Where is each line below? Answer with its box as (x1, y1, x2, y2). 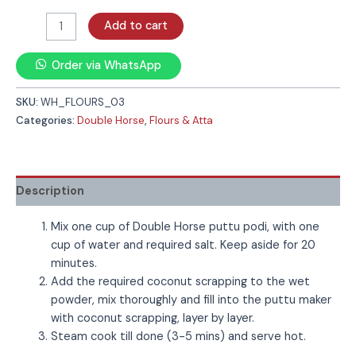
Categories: (16, 114, 77, 128)
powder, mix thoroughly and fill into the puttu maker (50, 292, 331, 308)
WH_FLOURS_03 (41, 95, 125, 110)
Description (16, 183, 84, 199)
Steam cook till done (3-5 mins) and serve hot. (50, 328, 306, 344)
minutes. (50, 255, 97, 271)
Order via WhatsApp (51, 57, 161, 73)
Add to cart (103, 17, 168, 33)
